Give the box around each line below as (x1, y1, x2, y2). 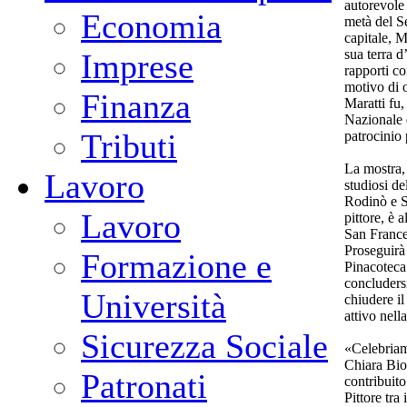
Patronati (81, 367, 207, 405)
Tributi (81, 127, 177, 165)
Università (81, 287, 226, 325)
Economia (81, 7, 222, 45)
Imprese (81, 47, 194, 85)
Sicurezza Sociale (81, 327, 328, 365)
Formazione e (81, 247, 272, 285)
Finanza (81, 87, 191, 125)
